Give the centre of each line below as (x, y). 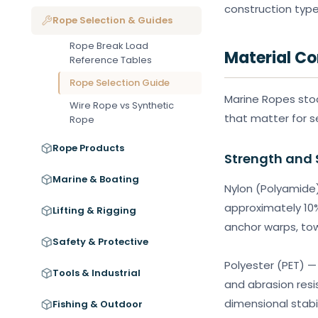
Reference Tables (111, 60)
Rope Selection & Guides (113, 20)
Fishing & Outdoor (98, 304)
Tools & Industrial (97, 273)
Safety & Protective (100, 242)
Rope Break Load (109, 46)
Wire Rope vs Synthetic (122, 105)
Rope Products (88, 148)
